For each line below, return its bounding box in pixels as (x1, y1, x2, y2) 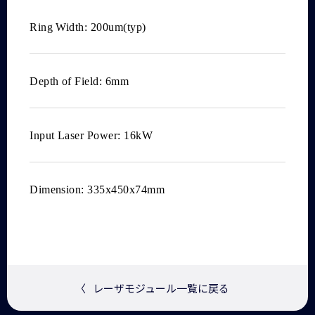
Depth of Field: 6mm (30, 75, 129, 88)
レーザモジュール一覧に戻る (92, 281, 229, 296)
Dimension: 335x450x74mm (30, 184, 165, 196)
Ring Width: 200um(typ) (30, 21, 146, 34)
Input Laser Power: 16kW (30, 129, 153, 142)
